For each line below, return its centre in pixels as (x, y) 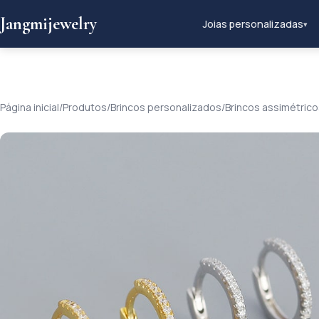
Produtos (85, 107)
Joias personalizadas (253, 24)
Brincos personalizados (166, 107)
